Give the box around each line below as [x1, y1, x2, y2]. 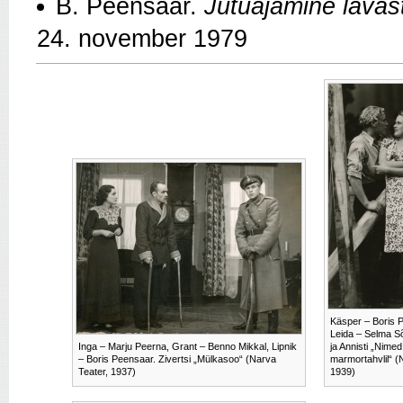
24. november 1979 [37, 24, 247, 52]
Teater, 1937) [78, 366, 136, 378]
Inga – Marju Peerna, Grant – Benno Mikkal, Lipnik [78, 341, 297, 353]
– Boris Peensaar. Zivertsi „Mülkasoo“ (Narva [78, 354, 276, 365]
